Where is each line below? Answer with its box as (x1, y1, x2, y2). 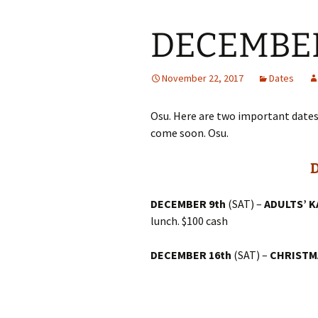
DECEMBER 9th (150, 196, 226, 211)
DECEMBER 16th (150, 247, 231, 262)
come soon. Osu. (150, 125, 229, 140)
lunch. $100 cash (150, 213, 228, 228)
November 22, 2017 (162, 71, 243, 84)
